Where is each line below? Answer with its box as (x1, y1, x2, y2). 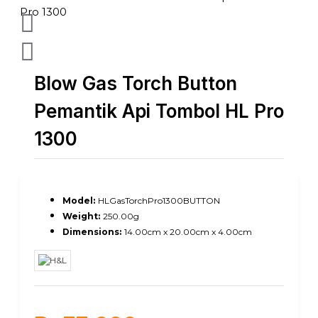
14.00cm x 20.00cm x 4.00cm (124, 226, 252, 237)
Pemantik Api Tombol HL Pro (34, 100, 284, 122)
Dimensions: (62, 226, 121, 237)
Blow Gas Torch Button (34, 72, 237, 94)
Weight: (62, 211, 100, 221)
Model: (62, 195, 95, 206)
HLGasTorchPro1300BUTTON (98, 195, 220, 206)
